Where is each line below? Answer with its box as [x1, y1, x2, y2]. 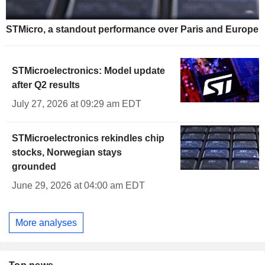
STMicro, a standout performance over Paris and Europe [6, 24, 258, 35]
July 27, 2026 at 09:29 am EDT [12, 99, 141, 109]
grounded [12, 161, 56, 172]
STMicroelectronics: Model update [12, 66, 165, 76]
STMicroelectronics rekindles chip [12, 133, 164, 144]
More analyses [15, 217, 77, 228]
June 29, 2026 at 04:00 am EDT [12, 180, 145, 191]
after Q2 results [12, 80, 80, 91]
